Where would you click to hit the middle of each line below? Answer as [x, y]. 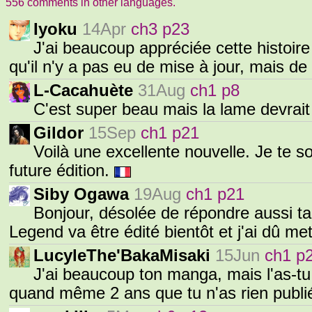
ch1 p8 [215, 91]
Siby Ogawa [81, 194]
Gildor [58, 133]
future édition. [62, 171]
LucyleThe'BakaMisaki [122, 256]
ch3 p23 [160, 29]
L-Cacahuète [83, 91]
